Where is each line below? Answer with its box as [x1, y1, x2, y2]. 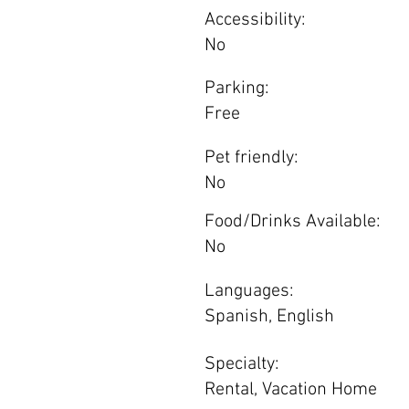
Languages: [204, 280, 294, 302]
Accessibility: [204, 9, 306, 31]
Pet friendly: [204, 147, 299, 169]
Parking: [204, 78, 269, 100]
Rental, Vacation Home [204, 379, 377, 401]
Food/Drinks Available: [204, 211, 381, 233]
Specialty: [204, 353, 279, 375]
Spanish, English [204, 306, 334, 328]
